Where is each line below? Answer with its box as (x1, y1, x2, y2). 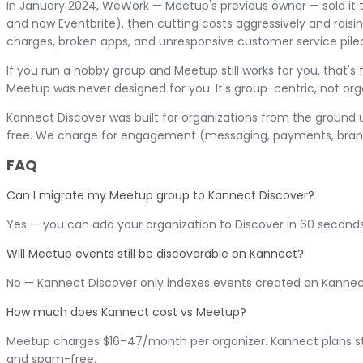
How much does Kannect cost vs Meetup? (6, 303, 246, 320)
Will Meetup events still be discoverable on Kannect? (6, 245, 304, 262)
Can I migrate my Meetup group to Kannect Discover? (6, 186, 314, 203)
